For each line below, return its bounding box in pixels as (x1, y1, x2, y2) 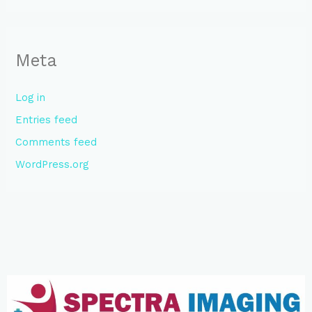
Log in (15, 91, 46, 104)
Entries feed (15, 114, 78, 127)
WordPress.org (15, 158, 89, 171)
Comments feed (15, 136, 97, 149)
